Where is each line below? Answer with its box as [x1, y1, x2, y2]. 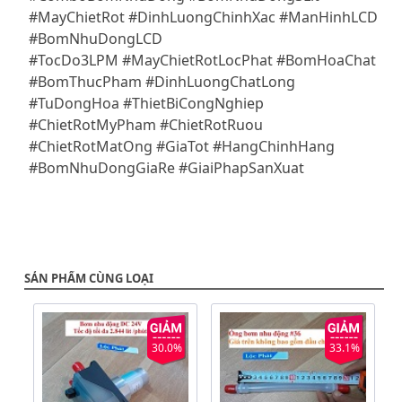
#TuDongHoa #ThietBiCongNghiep [29, 93, 264, 114]
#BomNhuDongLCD [29, 29, 162, 49]
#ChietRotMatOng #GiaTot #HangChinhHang [29, 136, 335, 157]
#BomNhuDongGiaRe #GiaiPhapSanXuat [29, 158, 304, 179]
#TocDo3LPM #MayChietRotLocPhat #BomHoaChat [29, 50, 376, 71]
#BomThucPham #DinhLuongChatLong [29, 72, 295, 92]
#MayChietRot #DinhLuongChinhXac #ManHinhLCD [29, 7, 378, 28]
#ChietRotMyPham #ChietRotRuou [29, 115, 263, 135]
